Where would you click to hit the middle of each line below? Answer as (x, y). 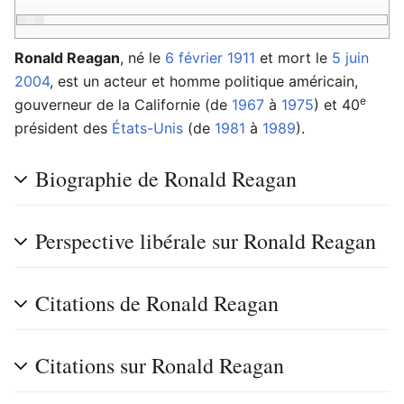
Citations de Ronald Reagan (157, 303)
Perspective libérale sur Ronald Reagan (206, 241)
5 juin (350, 58)
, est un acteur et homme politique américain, (204, 81)
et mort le (294, 58)
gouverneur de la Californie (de (123, 105)
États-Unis (147, 128)
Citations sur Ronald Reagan (160, 365)
